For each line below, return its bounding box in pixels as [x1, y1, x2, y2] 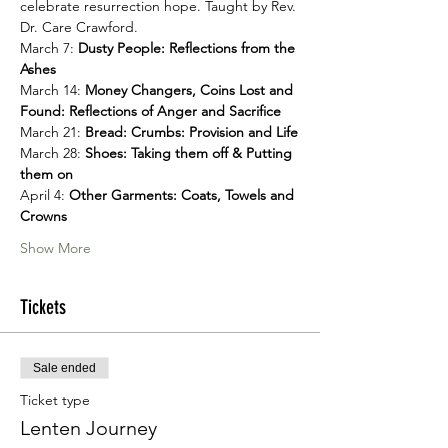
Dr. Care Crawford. [20, 18, 138, 36]
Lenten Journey [20, 416, 157, 440]
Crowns [20, 207, 67, 225]
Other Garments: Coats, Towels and [69, 186, 298, 204]
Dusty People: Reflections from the [78, 39, 299, 57]
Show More [20, 239, 91, 257]
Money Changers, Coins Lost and [85, 81, 297, 99]
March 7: [20, 39, 78, 57]
